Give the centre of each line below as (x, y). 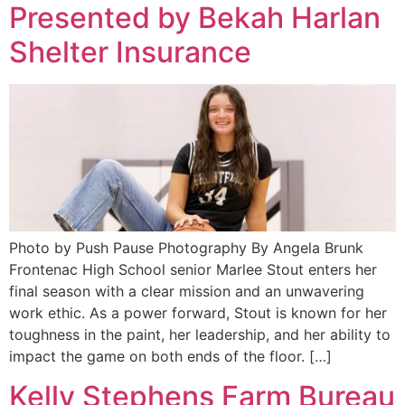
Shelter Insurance (130, 52)
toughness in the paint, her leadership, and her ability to (200, 334)
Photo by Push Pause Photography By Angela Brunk (186, 247)
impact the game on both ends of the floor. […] (170, 356)
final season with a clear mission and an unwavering (187, 291)
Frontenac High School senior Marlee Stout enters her (193, 269)
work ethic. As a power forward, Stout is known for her (198, 312)
